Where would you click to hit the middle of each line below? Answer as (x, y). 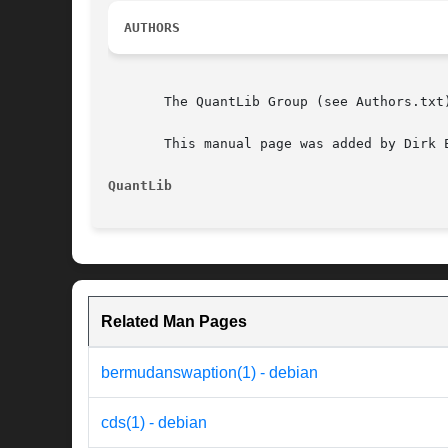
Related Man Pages (174, 322)
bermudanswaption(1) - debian (209, 373)
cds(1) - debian (154, 423)
